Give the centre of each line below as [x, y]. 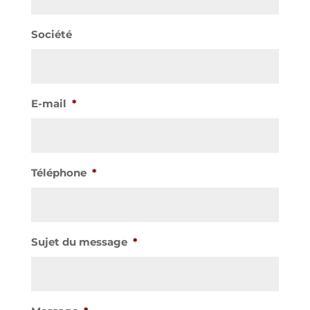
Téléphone [58, 173]
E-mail [48, 104]
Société [51, 35]
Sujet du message [79, 242]
